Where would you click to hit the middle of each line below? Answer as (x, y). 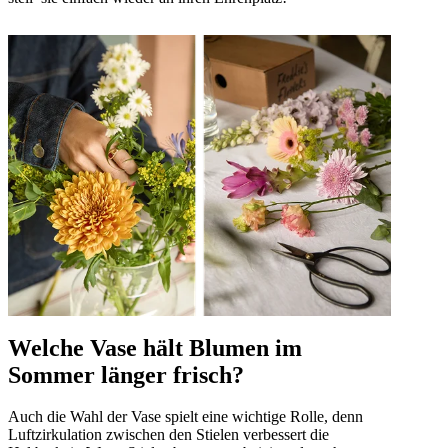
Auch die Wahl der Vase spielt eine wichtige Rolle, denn (185, 417)
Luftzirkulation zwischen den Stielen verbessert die (168, 435)
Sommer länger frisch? (126, 374)
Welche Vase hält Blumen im (155, 347)
